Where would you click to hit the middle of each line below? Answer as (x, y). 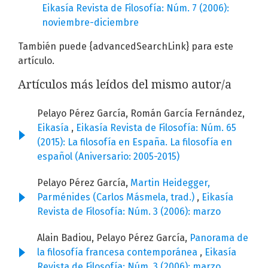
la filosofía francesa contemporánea (118, 252)
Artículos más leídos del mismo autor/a (125, 85)
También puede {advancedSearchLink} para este (126, 47)
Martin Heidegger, (170, 183)
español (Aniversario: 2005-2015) (108, 157)
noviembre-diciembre (90, 23)
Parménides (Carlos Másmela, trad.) (117, 197)
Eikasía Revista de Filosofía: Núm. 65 (156, 128)
